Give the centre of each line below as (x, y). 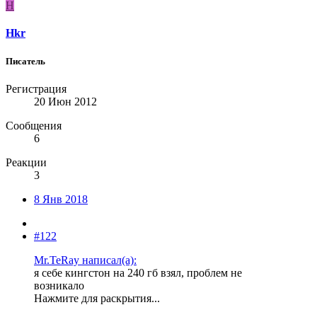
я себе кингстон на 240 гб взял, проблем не (138, 272)
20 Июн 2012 (65, 101)
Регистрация (36, 88)
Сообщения (34, 125)
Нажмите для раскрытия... (97, 298)
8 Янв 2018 (61, 199)
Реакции (26, 162)
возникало (59, 285)
